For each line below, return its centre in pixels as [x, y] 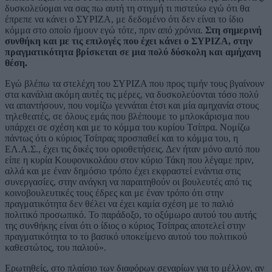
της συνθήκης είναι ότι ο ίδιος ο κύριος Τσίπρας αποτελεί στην [125, 226]
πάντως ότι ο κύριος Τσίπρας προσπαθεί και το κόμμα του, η [121, 138]
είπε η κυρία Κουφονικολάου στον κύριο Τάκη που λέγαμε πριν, [129, 160]
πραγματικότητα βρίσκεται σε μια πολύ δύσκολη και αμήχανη [133, 52]
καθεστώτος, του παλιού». [56, 248]
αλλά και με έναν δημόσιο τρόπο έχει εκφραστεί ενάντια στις [123, 171]
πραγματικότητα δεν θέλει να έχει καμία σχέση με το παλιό [119, 204]
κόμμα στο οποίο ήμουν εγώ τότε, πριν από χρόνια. [104, 30]
